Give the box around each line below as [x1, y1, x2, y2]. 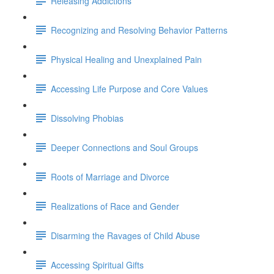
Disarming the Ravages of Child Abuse [51, 229, 200, 242]
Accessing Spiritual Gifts [51, 258, 144, 271]
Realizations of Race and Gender [51, 199, 179, 212]
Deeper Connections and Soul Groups [51, 141, 198, 154]
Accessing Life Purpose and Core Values [51, 82, 208, 95]
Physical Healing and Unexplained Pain [51, 53, 202, 65]
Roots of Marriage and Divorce [51, 170, 169, 183]
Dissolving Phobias [51, 111, 124, 124]
